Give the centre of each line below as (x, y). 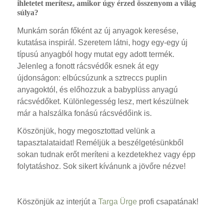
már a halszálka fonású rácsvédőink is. (84, 113)
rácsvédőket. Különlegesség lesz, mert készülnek (103, 101)
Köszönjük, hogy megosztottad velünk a (86, 131)
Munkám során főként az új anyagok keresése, (98, 30)
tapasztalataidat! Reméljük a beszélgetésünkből (100, 142)
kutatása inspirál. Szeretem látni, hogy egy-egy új (102, 42)
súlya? (28, 12)
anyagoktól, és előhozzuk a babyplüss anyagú (97, 89)
